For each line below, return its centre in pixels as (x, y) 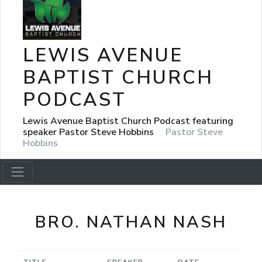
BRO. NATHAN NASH (131, 222)
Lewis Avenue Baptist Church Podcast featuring (128, 121)
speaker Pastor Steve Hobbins (89, 132)
